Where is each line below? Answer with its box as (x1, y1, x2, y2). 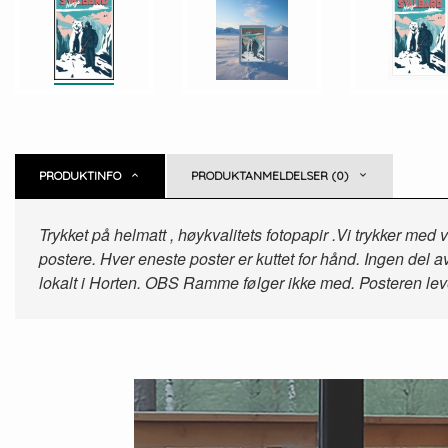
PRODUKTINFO (39, 168, 121, 183)
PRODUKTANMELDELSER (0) (191, 168, 349, 183)
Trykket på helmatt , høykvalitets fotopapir (39, 223, 328, 246)
